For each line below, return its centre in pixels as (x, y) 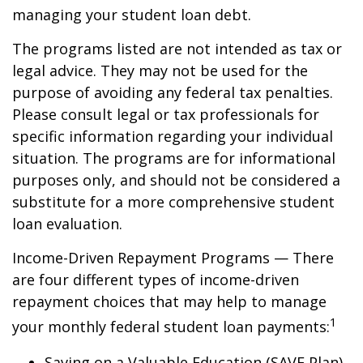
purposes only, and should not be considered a (176, 180)
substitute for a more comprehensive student (173, 202)
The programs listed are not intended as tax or (177, 49)
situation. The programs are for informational (174, 158)
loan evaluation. (67, 224)
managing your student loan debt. (132, 15)
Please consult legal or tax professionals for (166, 114)
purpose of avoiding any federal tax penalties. (173, 92)
